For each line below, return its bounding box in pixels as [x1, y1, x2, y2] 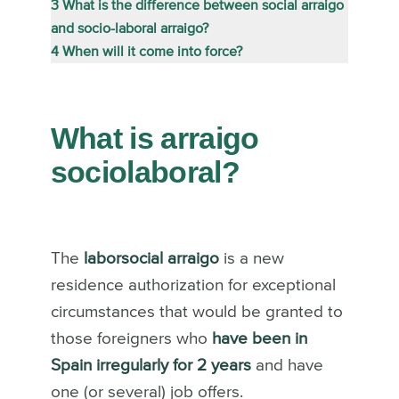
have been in [211, 330, 307, 347]
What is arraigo [50, 121, 259, 155]
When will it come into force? [61, 45, 242, 59]
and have [250, 357, 323, 374]
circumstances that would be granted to [50, 304, 343, 321]
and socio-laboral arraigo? [50, 21, 208, 36]
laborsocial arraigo [83, 250, 219, 267]
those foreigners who [50, 330, 212, 347]
